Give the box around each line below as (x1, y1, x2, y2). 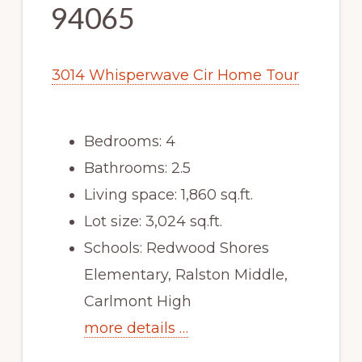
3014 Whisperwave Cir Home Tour (51, 66, 299, 85)
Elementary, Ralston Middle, (83, 266, 288, 284)
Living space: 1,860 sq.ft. (83, 186, 253, 204)
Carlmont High (83, 293, 192, 311)
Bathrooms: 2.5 (83, 159, 191, 178)
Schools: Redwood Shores (83, 239, 269, 258)
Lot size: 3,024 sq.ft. (83, 213, 222, 231)
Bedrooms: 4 (83, 133, 175, 151)
